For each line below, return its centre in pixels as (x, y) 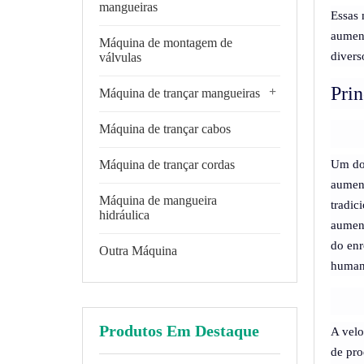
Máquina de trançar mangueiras (179, 93)
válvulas (120, 57)
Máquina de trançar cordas (167, 165)
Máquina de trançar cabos (165, 129)
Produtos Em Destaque (179, 331)
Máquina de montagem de (165, 43)
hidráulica (124, 215)
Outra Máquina (138, 251)
